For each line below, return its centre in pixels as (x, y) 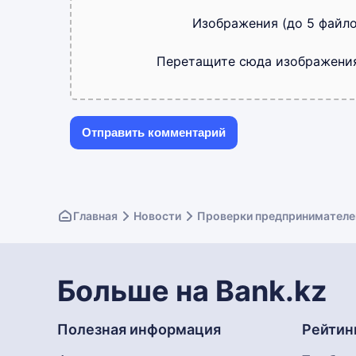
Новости (157, 216)
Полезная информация (139, 329)
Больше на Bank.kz (192, 291)
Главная (95, 216)
